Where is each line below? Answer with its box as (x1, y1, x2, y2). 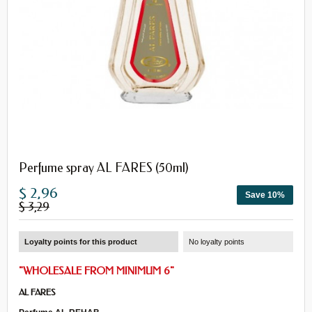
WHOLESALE (23, 265, 81, 277)
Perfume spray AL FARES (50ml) (19, 160, 189, 175)
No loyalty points (189, 237, 245, 246)
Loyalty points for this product (24, 237, 137, 246)
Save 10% (245, 190, 285, 200)
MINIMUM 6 (116, 265, 170, 277)
